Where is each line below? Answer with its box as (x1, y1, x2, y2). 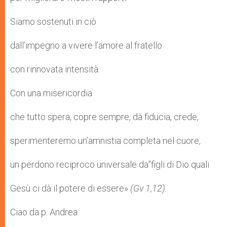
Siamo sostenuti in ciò (10, 16, 96, 27)
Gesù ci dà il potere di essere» (10, 183, 130, 194)
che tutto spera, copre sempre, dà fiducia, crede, (10, 111, 199, 123)
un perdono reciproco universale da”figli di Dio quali (10, 159, 209, 170)
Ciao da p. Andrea (10, 207, 78, 218)
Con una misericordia (10, 88, 92, 99)
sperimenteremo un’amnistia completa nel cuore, (10, 135, 201, 146)
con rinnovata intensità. (10, 64, 100, 75)
